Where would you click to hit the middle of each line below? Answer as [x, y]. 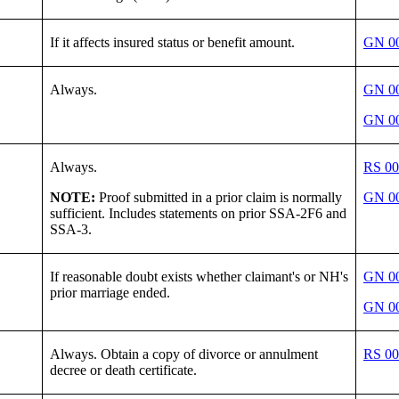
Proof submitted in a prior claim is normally [220, 197]
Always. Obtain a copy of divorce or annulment [184, 354]
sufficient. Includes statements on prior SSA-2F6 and [198, 213]
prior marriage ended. [110, 292]
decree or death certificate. [123, 370]
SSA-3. [71, 229]
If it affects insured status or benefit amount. [172, 42]
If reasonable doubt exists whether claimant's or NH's [199, 276]
